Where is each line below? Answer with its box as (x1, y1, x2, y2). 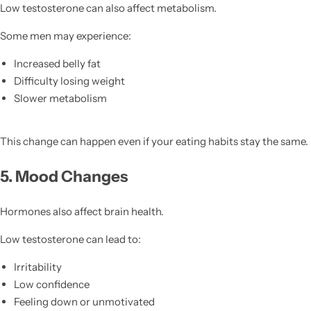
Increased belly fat (13, 56, 101, 70)
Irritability (13, 260, 62, 274)
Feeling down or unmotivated (13, 294, 155, 308)
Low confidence (13, 277, 90, 291)
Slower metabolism (13, 91, 107, 105)
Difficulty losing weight (13, 74, 125, 87)
